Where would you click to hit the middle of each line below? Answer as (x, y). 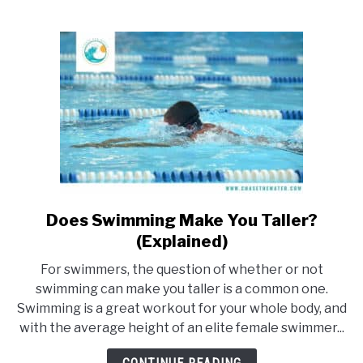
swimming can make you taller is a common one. (181, 289)
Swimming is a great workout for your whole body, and (181, 308)
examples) (212, 42)
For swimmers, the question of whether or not (181, 269)
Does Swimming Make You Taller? (181, 220)
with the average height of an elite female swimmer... (181, 328)
